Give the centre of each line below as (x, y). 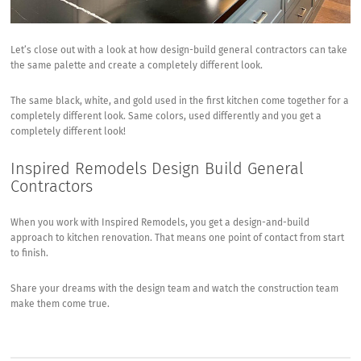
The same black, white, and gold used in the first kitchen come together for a (180, 102)
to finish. (30, 254)
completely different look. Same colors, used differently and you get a (166, 117)
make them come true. (60, 305)
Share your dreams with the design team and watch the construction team (175, 290)
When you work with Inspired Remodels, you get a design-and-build (160, 224)
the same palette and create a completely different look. (137, 66)
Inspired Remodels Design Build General (158, 170)
